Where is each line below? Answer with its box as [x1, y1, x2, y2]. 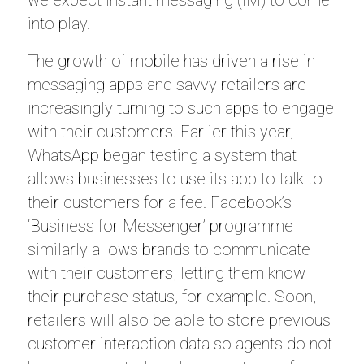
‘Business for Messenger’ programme [27, 216, 293, 236]
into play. [27, 14, 90, 33]
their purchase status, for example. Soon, [27, 287, 316, 306]
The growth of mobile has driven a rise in [27, 51, 315, 71]
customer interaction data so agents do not [27, 334, 332, 353]
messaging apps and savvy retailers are [27, 75, 306, 94]
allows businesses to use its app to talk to [27, 169, 323, 188]
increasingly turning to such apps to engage [27, 98, 334, 118]
